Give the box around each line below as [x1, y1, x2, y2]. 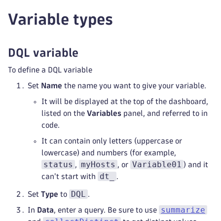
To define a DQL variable [8, 66, 92, 74]
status [43, 160, 73, 169]
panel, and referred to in [121, 110, 208, 117]
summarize [161, 205, 205, 215]
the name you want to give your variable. [62, 82, 206, 89]
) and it [184, 161, 208, 168]
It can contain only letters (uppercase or [41, 137, 182, 145]
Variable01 [132, 160, 182, 169]
